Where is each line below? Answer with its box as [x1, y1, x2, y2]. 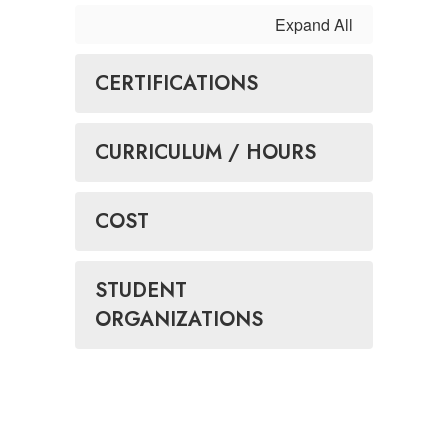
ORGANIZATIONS [95, 305, 263, 334]
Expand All [275, 13, 353, 36]
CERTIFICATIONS [95, 69, 258, 98]
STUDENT [95, 276, 187, 305]
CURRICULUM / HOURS [95, 138, 316, 167]
